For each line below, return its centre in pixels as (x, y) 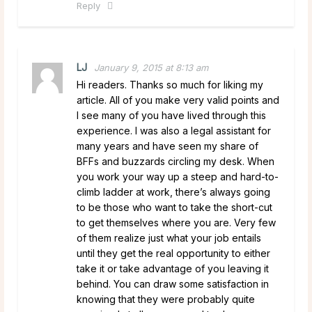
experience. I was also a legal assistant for (174, 130)
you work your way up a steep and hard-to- (178, 176)
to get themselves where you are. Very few (176, 222)
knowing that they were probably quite (166, 299)
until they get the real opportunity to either (173, 253)
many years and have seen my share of (167, 146)
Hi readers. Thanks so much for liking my (170, 84)
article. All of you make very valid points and (178, 100)
